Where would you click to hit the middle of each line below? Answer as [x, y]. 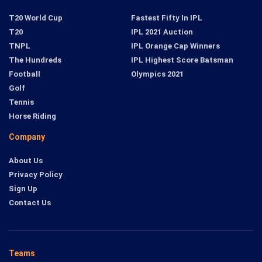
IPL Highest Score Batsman [182, 60]
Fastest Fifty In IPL [167, 18]
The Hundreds [35, 60]
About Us [26, 161]
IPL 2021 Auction [162, 32]
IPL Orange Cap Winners [175, 46]
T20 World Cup [36, 18]
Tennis [21, 102]
